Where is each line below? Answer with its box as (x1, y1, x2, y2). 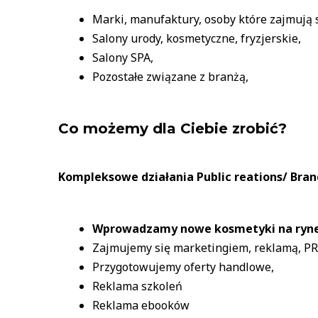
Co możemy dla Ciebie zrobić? (58, 120, 287, 137)
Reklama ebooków (92, 297, 190, 313)
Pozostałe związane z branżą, (92, 69, 248, 84)
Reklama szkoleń (92, 278, 182, 294)
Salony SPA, (92, 50, 153, 65)
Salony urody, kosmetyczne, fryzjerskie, (92, 31, 301, 46)
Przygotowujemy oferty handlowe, (92, 258, 274, 275)
